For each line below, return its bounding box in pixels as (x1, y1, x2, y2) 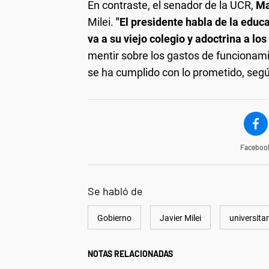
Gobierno (97, 213, 131, 223)
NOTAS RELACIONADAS (88, 248, 173, 259)
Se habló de (88, 184, 143, 198)
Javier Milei (160, 213, 201, 223)
